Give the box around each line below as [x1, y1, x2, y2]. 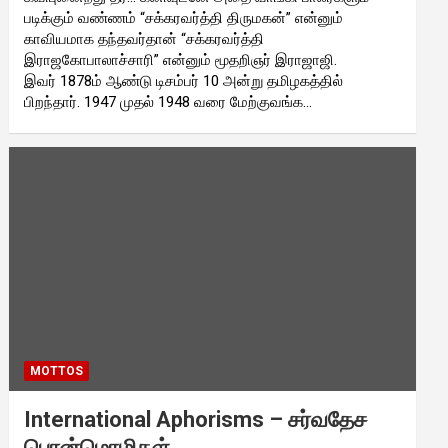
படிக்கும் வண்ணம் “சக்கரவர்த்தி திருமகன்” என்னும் [24, 8, 344, 27]
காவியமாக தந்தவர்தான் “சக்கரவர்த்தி [24, 29, 265, 48]
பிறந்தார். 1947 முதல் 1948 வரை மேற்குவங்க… [24, 92, 313, 111]
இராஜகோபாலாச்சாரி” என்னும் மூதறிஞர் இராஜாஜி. [24, 50, 338, 69]
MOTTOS [30, 363, 84, 378]
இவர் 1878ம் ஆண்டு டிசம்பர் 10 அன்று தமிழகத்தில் [24, 71, 344, 90]
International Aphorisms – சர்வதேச [24, 406, 368, 432]
